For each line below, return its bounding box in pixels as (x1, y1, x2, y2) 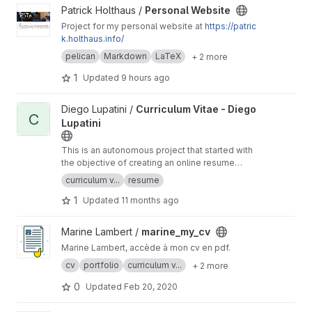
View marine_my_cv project (16, 226, 140, 237)
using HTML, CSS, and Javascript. (61, 170, 198, 180)
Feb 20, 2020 (124, 281, 178, 292)
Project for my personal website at (61, 21, 205, 31)
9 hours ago (121, 72, 170, 83)
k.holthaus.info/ (61, 33, 124, 44)
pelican (65, 51, 95, 61)
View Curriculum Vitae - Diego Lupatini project (16, 103, 228, 115)
